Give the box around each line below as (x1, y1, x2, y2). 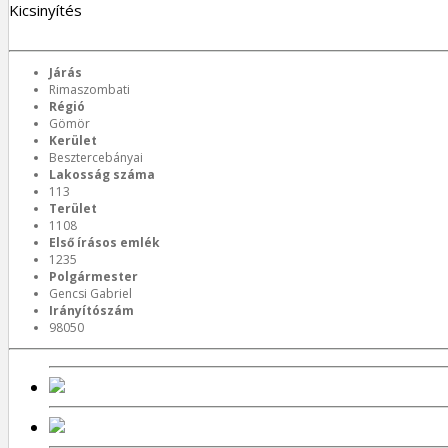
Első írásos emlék (49, 234, 160, 251)
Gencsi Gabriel (49, 285, 132, 302)
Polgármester (49, 268, 138, 285)
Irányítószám (49, 302, 134, 319)
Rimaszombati (49, 81, 130, 98)
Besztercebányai (49, 149, 143, 166)
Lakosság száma (49, 166, 155, 183)
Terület (49, 200, 97, 217)
